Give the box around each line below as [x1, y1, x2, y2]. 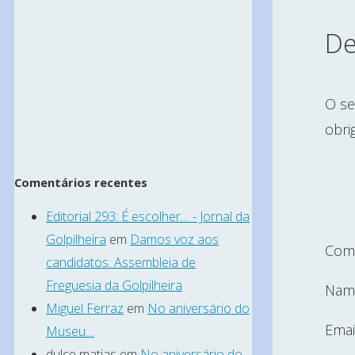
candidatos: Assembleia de [46, 254, 196, 272]
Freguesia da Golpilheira [46, 277, 182, 295]
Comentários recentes [14, 174, 147, 191]
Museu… [46, 323, 94, 341]
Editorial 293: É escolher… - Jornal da [46, 208, 250, 226]
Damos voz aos [130, 231, 219, 249]
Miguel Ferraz [46, 300, 124, 318]
